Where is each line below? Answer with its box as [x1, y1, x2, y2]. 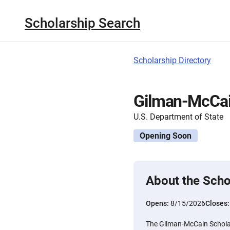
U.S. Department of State [133, 112, 223, 122]
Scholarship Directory [133, 55, 211, 65]
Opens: [146, 199, 170, 207]
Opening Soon [140, 131, 191, 141]
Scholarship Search [25, 15, 140, 31]
